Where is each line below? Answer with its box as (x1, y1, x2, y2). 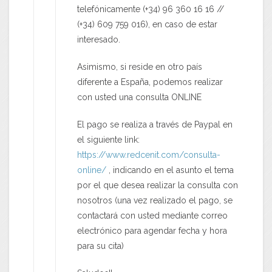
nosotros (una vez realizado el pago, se (77, 195, 233, 206)
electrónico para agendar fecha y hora (77, 226, 227, 236)
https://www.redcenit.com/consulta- (77, 150, 220, 160)
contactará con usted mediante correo (77, 211, 228, 221)
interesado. (77, 35, 120, 45)
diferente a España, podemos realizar (77, 77, 223, 87)
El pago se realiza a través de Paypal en (77, 120, 233, 130)
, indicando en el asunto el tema (106, 165, 234, 175)
